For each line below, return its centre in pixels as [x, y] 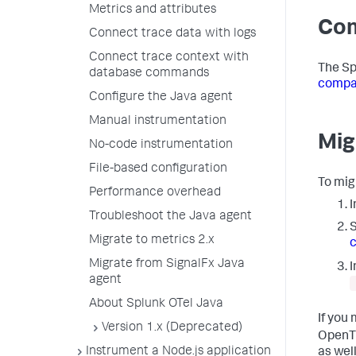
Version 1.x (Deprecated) [172, 328]
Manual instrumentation [158, 122]
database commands [149, 74]
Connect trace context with [169, 58]
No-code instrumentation [161, 145]
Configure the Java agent [161, 98]
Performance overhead [155, 193]
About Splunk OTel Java [156, 304]
